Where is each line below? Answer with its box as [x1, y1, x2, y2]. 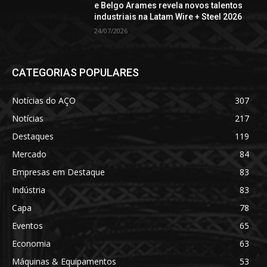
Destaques [12, 131, 54, 142]
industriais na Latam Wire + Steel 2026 [94, 11, 243, 21]
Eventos [12, 220, 43, 232]
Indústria [12, 184, 45, 196]
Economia [12, 238, 51, 250]
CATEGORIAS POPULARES [12, 66, 139, 79]
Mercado [12, 148, 46, 160]
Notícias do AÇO [12, 95, 76, 107]
